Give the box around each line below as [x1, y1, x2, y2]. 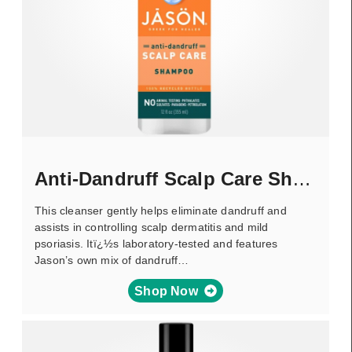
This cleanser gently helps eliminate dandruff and [35, 204, 287, 217]
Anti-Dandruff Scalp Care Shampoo [292, 168, 312, 189]
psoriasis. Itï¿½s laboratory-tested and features [35, 237, 278, 250]
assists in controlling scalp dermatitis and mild [35, 221, 269, 233]
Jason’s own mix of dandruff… [35, 254, 189, 266]
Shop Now [134, 284, 198, 298]
